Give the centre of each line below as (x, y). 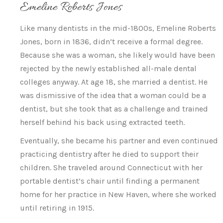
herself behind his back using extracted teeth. (102, 122)
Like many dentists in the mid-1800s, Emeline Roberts (118, 28)
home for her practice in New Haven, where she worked (118, 194)
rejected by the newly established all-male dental (108, 68)
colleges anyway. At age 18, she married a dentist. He (114, 82)
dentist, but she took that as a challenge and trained (114, 109)
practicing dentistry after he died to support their (109, 154)
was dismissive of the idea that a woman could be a (113, 95)
